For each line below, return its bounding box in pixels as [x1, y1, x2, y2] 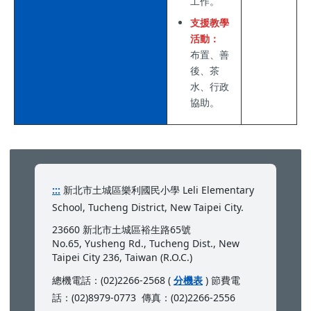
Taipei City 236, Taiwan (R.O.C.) [52, 251, 195, 264]
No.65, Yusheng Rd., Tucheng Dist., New [52, 237, 239, 251]
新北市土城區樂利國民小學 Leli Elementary [60, 183, 254, 197]
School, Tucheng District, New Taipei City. [52, 201, 244, 215]
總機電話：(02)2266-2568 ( [52, 274, 174, 287]
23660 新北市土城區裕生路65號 [52, 223, 191, 237]
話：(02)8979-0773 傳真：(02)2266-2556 [52, 291, 235, 305]
